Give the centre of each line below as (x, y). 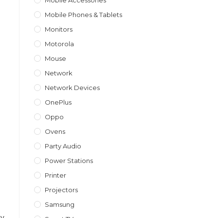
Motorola (59, 44)
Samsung (60, 204)
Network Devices (72, 88)
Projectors (61, 190)
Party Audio (63, 146)
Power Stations (69, 161)
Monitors (59, 29)
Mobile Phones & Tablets (83, 15)
